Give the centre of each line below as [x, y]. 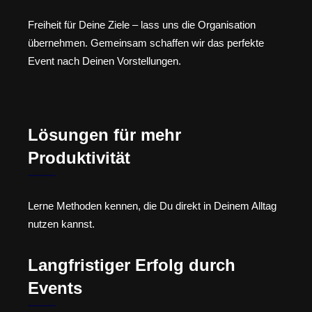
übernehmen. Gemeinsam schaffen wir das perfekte [146, 42]
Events [55, 288]
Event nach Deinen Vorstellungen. [104, 61]
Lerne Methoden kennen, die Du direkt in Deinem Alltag [152, 206]
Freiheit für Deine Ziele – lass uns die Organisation [142, 24]
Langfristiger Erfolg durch [132, 265]
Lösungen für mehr [104, 135]
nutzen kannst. [61, 224]
